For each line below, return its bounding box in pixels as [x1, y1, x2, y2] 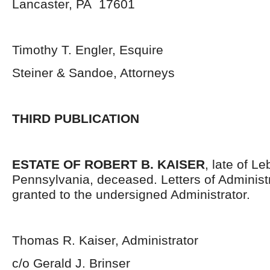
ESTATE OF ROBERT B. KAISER [12, 157, 205, 171]
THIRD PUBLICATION [12, 111, 139, 125]
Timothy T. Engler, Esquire [12, 43, 163, 57]
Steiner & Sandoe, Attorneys [12, 66, 175, 80]
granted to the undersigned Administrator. [12, 187, 250, 201]
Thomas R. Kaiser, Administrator [12, 233, 198, 247]
